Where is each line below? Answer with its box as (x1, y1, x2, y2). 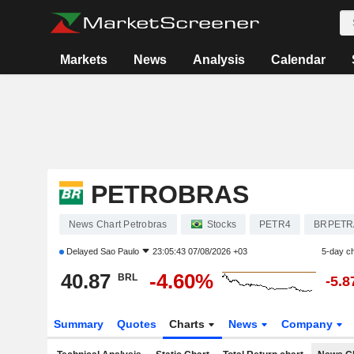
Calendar (270, 53, 326, 66)
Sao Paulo (100, 247, 139, 256)
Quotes (116, 318, 156, 330)
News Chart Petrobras (68, 219, 168, 230)
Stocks (206, 219, 236, 230)
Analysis (192, 53, 245, 66)
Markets (59, 53, 107, 66)
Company (281, 318, 337, 330)
